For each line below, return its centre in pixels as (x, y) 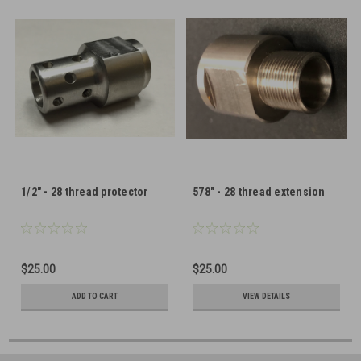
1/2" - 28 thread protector (85, 192)
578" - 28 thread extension (259, 192)
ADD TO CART (95, 297)
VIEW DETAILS (266, 297)
